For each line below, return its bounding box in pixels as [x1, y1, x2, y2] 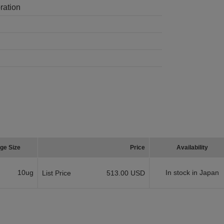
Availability [176, 144, 208, 151]
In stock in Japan [165, 168, 219, 176]
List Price [42, 169, 71, 177]
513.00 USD [106, 169, 145, 177]
